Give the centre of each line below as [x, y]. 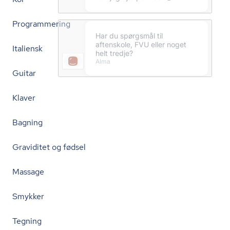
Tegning [27, 221]
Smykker [28, 196]
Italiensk [27, 49]
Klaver [24, 98]
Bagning [27, 122]
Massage [28, 172]
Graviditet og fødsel [49, 147]
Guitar [24, 73]
